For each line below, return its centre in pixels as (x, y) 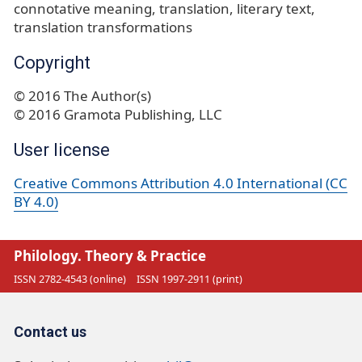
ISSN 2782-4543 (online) (70, 278)
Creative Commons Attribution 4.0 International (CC (181, 183)
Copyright (52, 62)
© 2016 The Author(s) (82, 95)
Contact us (50, 332)
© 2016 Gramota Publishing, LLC (118, 114)
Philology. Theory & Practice (110, 256)
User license (62, 149)
